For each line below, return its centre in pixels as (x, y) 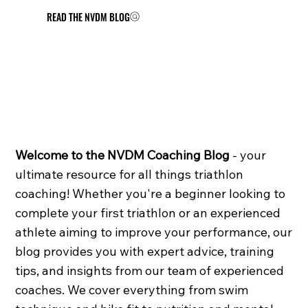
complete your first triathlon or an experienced (148, 213)
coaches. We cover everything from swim (132, 290)
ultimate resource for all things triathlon (130, 174)
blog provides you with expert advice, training (145, 251)
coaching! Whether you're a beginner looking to (151, 194)
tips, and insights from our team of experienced (150, 271)
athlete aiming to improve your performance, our (154, 232)
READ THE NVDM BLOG (88, 16)
